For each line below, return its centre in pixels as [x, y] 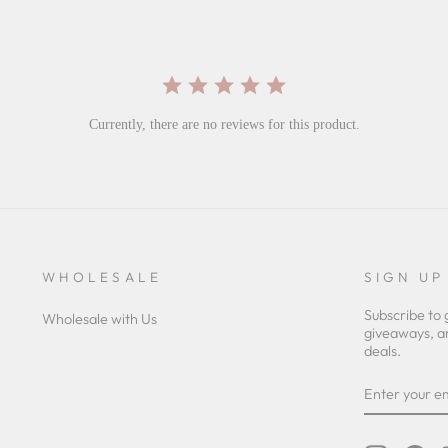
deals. [382, 350]
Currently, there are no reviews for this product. [224, 124]
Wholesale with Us [100, 318]
